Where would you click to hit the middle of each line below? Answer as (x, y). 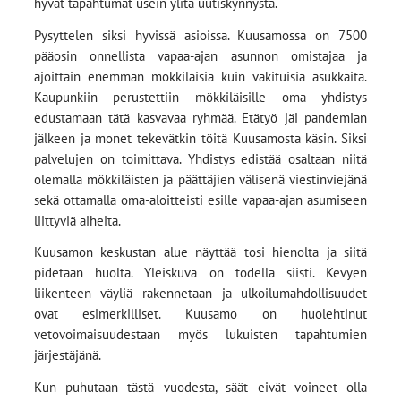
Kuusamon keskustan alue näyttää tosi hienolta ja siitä (200, 252)
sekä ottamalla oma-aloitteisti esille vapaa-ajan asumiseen (200, 200)
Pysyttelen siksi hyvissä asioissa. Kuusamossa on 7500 (200, 35)
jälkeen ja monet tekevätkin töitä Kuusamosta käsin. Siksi (200, 138)
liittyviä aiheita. (77, 220)
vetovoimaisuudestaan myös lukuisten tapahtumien (200, 335)
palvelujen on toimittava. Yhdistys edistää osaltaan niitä (200, 158)
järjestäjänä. (67, 355)
